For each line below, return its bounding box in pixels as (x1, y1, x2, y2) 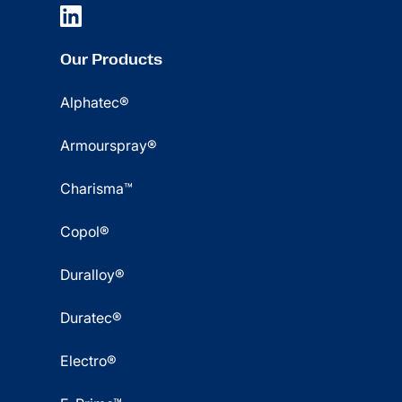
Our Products (60, 50, 163, 68)
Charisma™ (60, 179, 134, 197)
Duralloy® (60, 266, 126, 284)
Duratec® (60, 309, 123, 327)
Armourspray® (60, 136, 158, 154)
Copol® (60, 223, 110, 240)
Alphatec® (60, 93, 130, 111)
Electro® (60, 352, 118, 370)
